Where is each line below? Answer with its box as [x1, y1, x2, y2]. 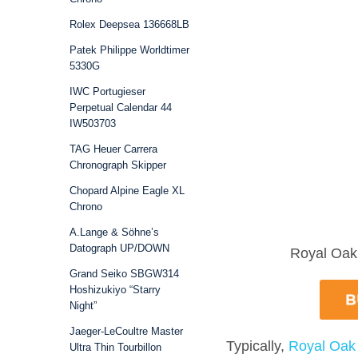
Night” [70, 300, 97, 312]
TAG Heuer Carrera [70, 143, 157, 155]
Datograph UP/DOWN [70, 242, 169, 254]
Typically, [226, 338, 288, 355]
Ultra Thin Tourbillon [70, 341, 161, 353]
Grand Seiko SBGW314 [70, 268, 179, 280]
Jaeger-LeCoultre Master [70, 325, 183, 337]
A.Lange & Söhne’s [70, 226, 159, 238]
